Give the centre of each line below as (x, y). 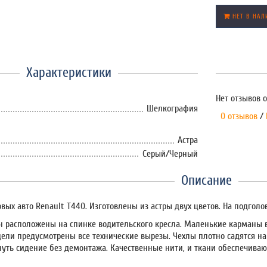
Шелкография (172, 108)
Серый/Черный (170, 153)
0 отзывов (236, 116)
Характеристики (69, 72)
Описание (207, 181)
